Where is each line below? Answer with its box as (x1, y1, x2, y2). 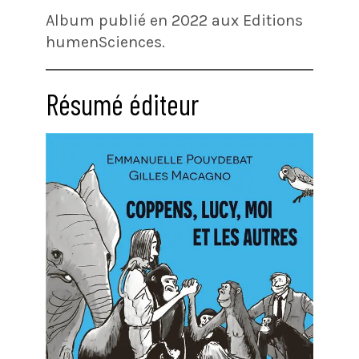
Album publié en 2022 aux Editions (45, 11, 303, 30)
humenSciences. (45, 33, 165, 51)
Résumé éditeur (45, 87, 199, 121)
